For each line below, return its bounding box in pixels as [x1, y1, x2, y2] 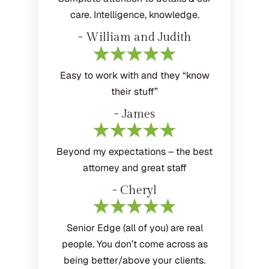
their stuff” [111, 85, 158, 98]
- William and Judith [77, 30, 192, 45]
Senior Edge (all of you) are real [66, 221, 203, 234]
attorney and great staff [82, 161, 187, 174]
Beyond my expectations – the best [56, 145, 213, 158]
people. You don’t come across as [61, 237, 208, 250]
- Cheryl [112, 183, 157, 198]
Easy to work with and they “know [59, 68, 210, 82]
